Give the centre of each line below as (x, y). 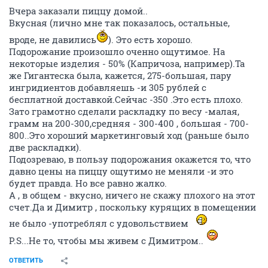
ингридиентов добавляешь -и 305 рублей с (108, 87)
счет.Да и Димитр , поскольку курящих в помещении (133, 207)
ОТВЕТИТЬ (26, 260)
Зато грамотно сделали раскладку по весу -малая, (124, 111)
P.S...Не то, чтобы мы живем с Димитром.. (106, 240)
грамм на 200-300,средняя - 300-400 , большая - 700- (129, 123)
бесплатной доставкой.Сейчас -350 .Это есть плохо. (126, 99)
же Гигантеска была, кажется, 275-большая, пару (120, 75)
